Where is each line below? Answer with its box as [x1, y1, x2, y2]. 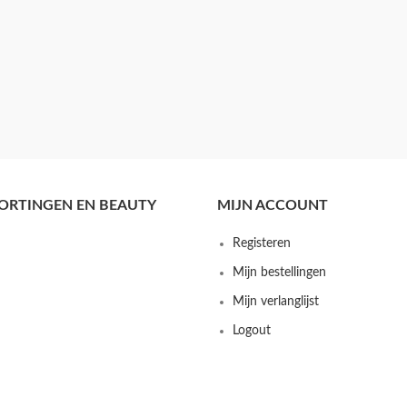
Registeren [233, 237, 291, 251]
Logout [233, 324, 271, 338]
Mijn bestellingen [233, 266, 326, 280]
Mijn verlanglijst [233, 295, 319, 309]
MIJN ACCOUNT [217, 198, 328, 213]
